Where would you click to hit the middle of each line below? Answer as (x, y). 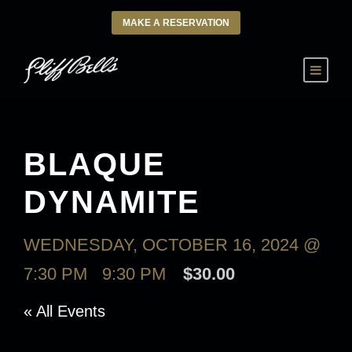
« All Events (64, 311)
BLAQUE (95, 164)
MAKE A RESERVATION (176, 23)
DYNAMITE (112, 202)
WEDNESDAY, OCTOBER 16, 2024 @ (172, 245)
